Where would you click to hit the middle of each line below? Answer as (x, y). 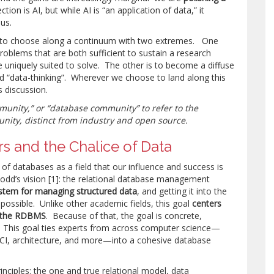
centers (207, 203)
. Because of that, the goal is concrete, (124, 216)
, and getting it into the (182, 191)
